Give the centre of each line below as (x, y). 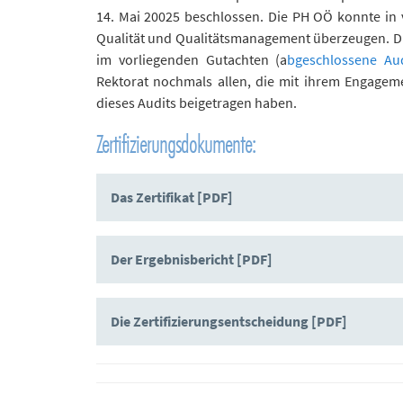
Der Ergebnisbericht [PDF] (192, 259)
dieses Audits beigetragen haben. (197, 103)
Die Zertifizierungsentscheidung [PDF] (229, 321)
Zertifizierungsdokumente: (176, 144)
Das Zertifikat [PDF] (172, 197)
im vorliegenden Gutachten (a (192, 59)
